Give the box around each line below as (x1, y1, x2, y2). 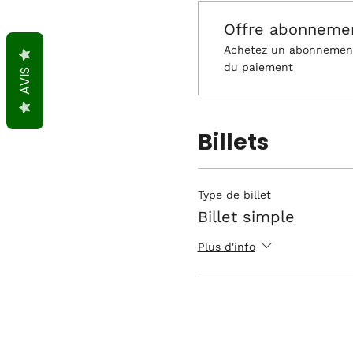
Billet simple (197, 207, 295, 226)
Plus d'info (197, 240, 255, 253)
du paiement (223, 61, 293, 73)
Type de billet (197, 188, 271, 201)
